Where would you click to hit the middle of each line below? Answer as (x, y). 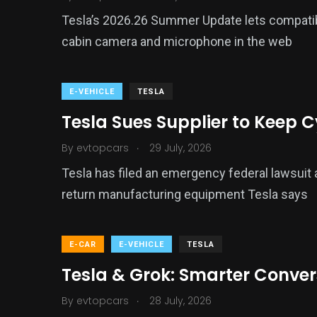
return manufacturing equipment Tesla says (185, 194)
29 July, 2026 (179, 148)
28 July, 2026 (179, 301)
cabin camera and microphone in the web (177, 41)
